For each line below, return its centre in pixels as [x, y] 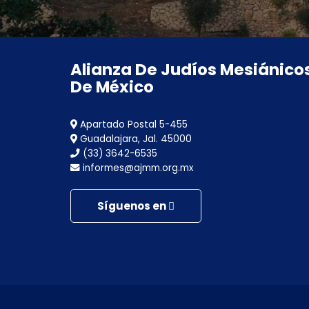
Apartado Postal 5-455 [132, 124]
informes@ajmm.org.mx [137, 168]
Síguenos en [133, 206]
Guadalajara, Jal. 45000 [134, 139]
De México [112, 87]
